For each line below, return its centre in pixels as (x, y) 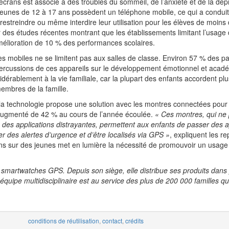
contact (112, 221)
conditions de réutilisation (64, 221)
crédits (134, 221)
